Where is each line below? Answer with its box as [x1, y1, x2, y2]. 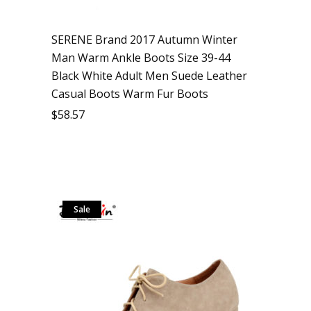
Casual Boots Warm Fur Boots [51, 86, 208, 101]
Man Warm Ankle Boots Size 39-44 [51, 50, 230, 65]
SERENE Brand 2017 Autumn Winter [51, 32, 237, 47]
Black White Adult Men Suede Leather [51, 68, 247, 83]
